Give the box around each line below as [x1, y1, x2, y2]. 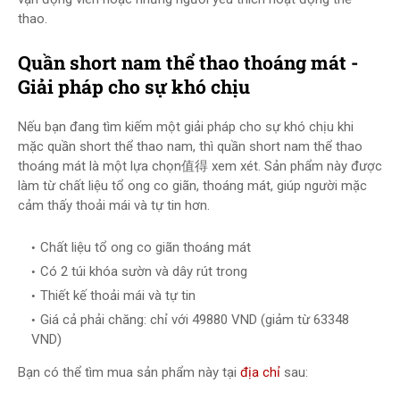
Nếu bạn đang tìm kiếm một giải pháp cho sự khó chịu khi [18, 119, 354, 135]
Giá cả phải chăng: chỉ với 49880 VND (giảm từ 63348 [40, 312, 349, 328]
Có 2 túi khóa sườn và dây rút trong [40, 263, 247, 279]
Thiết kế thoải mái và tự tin [40, 287, 196, 304]
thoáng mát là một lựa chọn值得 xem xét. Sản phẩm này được [18, 158, 382, 174]
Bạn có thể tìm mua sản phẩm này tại [18, 364, 240, 380]
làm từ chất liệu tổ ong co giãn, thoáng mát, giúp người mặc [18, 178, 367, 194]
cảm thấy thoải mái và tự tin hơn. [18, 197, 210, 213]
